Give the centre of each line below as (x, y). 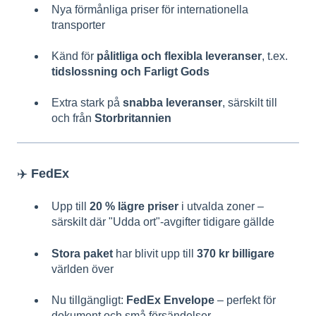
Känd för (74, 56)
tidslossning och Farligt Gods (130, 72)
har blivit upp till (155, 253)
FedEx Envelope (170, 300)
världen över (83, 269)
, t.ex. (275, 56)
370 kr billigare (236, 253)
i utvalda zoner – (221, 207)
